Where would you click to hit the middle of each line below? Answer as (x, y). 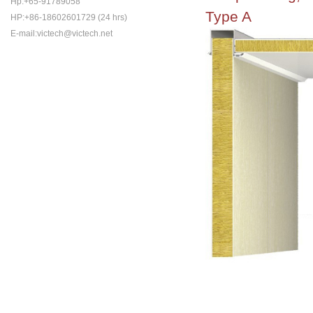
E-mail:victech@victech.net (61, 34)
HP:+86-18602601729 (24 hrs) (68, 18)
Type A (229, 17)
